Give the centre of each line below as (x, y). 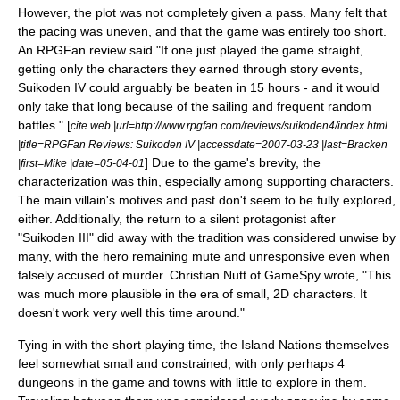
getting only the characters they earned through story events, (190, 69)
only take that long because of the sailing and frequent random (195, 106)
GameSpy (292, 275)
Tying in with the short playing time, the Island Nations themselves (204, 345)
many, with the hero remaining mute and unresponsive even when (204, 256)
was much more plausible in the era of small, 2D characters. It (192, 294)
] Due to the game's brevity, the (233, 162)
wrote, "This (356, 275)
